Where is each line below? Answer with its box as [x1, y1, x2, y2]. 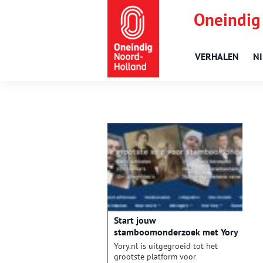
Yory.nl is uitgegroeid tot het [114, 241, 218, 252]
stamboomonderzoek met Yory [114, 226, 238, 238]
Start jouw [114, 214, 156, 227]
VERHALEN [195, 50, 239, 62]
